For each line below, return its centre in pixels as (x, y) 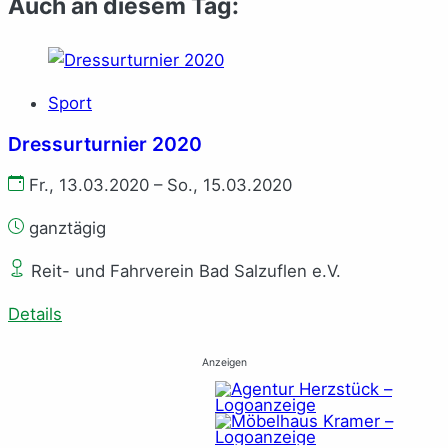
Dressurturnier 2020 (105, 143)
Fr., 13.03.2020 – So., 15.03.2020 (158, 185)
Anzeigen (224, 362)
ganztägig (65, 228)
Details (35, 313)
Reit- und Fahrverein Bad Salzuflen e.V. (183, 270)
